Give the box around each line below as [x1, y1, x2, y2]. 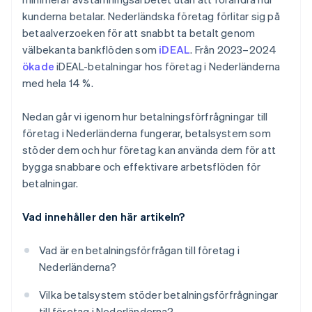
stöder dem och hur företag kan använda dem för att [22, 143, 276, 157]
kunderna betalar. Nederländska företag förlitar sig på [22, 9, 280, 24]
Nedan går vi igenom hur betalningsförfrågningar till [22, 109, 268, 124]
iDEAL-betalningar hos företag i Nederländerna [54, 59, 281, 74]
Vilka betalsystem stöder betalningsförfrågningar [39, 288, 279, 302]
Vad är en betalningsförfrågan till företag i [39, 243, 240, 258]
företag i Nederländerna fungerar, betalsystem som [22, 126, 271, 141]
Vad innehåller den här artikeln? [22, 210, 185, 224]
